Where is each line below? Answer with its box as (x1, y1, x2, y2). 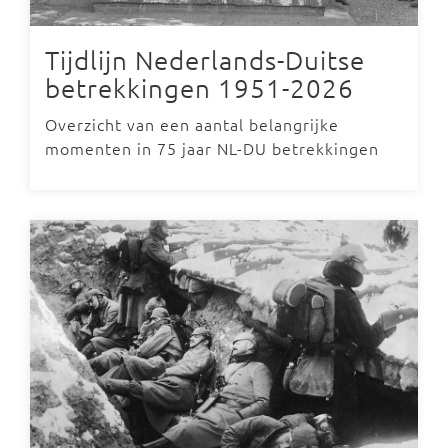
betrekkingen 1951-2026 (45, 72, 354, 103)
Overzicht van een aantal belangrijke (45, 113, 339, 135)
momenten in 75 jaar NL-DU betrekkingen (45, 137, 379, 159)
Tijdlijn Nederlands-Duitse (45, 44, 365, 75)
